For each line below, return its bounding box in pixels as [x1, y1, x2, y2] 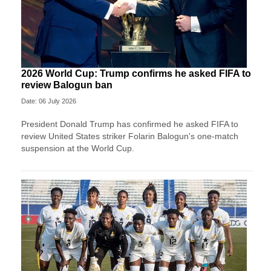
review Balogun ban [21, 80, 113, 91]
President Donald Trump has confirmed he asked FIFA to [21, 119, 238, 129]
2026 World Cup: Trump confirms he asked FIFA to [21, 68, 251, 79]
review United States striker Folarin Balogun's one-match [21, 131, 238, 142]
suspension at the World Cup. [21, 143, 134, 154]
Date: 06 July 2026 [21, 97, 76, 105]
